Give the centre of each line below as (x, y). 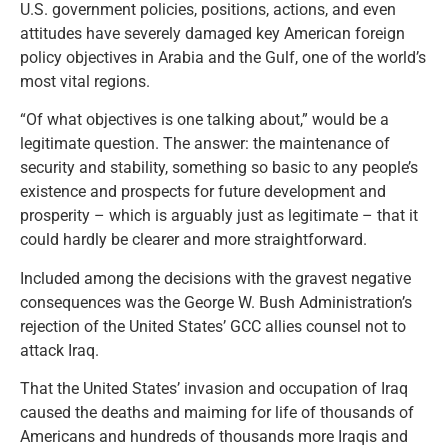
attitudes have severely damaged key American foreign (212, 34)
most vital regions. (85, 82)
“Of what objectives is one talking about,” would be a (204, 120)
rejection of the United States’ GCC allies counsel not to (213, 326)
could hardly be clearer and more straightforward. (193, 240)
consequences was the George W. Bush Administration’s (216, 302)
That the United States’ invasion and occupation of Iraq (214, 389)
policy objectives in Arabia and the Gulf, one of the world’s (223, 58)
